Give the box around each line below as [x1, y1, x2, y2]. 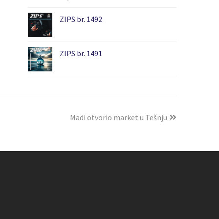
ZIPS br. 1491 [59, 48, 102, 58]
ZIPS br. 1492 [59, 14, 102, 24]
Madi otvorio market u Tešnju [70, 112, 167, 122]
